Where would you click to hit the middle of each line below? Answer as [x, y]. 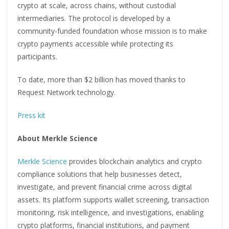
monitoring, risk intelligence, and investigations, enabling [111, 212]
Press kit [32, 115]
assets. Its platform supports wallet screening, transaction [113, 199]
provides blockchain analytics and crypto [135, 161]
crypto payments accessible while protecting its [96, 43]
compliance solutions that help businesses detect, [100, 174]
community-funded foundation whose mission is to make [112, 31]
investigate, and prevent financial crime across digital [105, 187]
